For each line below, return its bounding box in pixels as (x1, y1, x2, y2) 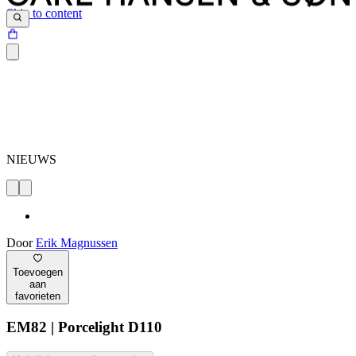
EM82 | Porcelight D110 (6, 319, 162, 336)
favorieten (15, 289, 60, 302)
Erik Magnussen (36, 236, 118, 250)
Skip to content (6, 6, 82, 20)
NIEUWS (6, 153, 56, 167)
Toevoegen (13, 265, 63, 278)
